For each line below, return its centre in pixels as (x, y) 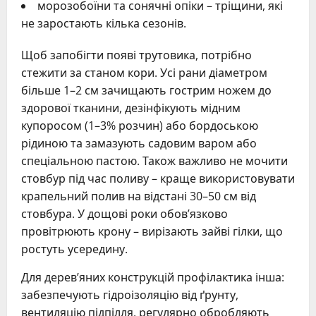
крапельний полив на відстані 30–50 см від (139, 196)
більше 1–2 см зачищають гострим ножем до (146, 90)
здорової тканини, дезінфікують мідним (131, 108)
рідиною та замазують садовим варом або (139, 143)
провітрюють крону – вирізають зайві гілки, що (152, 231)
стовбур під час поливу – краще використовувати (158, 178)
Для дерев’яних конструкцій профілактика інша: (153, 277)
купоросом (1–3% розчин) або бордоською (140, 125)
